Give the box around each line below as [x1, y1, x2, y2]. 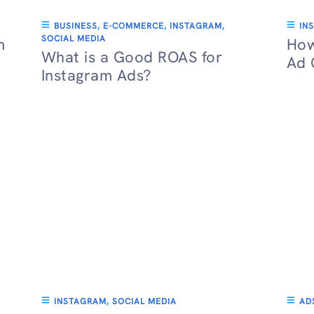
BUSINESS [53, 20, 97, 32]
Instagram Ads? [41, 65, 151, 86]
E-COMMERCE [102, 20, 164, 32]
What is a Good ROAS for [41, 47, 223, 67]
